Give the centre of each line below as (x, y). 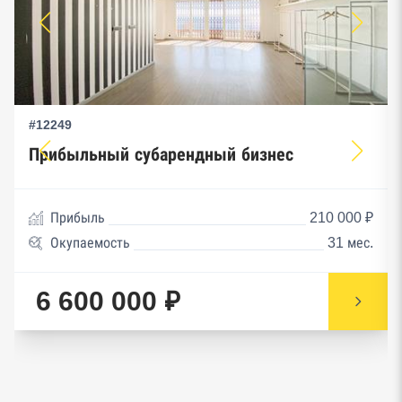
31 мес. (350, 242)
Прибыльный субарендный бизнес (161, 154)
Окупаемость (90, 242)
